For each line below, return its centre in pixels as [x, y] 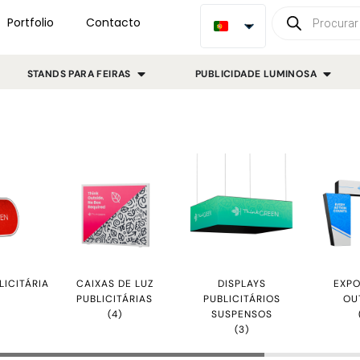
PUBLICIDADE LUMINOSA [256, 74]
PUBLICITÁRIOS [241, 299]
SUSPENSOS [241, 314]
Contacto [113, 22]
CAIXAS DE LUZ [115, 283]
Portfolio [30, 22]
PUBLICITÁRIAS [115, 299]
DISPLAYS [241, 283]
